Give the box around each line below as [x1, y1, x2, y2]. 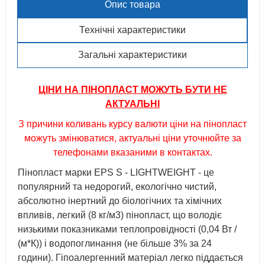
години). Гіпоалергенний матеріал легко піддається [18, 253, 243, 263]
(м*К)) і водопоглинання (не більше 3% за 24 [18, 238, 212, 248]
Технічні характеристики [79, 25, 186, 35]
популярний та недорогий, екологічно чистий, [18, 182, 216, 192]
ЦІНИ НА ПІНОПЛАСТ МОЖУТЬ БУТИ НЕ [38, 85, 227, 95]
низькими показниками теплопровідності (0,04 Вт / [18, 224, 237, 234]
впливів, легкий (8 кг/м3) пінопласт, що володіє [18, 210, 222, 220]
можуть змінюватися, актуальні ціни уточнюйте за [24, 133, 241, 143]
